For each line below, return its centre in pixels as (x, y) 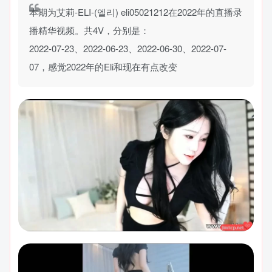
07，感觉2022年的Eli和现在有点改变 (103, 66)
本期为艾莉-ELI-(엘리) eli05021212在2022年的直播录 (136, 12)
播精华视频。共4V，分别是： (89, 30)
